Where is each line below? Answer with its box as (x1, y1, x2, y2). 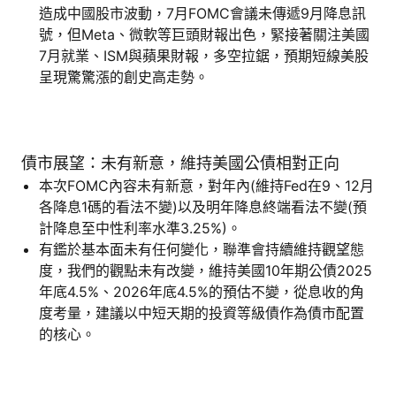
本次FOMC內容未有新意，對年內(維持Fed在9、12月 (39, 176, 374, 194)
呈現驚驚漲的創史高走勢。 (39, 67, 209, 86)
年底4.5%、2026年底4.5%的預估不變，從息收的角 (39, 282, 364, 301)
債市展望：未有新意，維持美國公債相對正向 (21, 153, 339, 172)
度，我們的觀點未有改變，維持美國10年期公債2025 (39, 261, 372, 279)
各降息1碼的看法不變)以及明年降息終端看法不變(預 (39, 197, 367, 216)
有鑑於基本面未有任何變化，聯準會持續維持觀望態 (39, 240, 364, 258)
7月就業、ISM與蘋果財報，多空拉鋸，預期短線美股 (39, 46, 369, 65)
